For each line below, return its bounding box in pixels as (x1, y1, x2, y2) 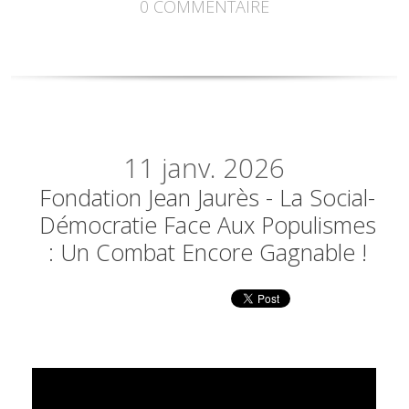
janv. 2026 (162, 150, 286, 187)
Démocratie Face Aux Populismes (38, 209, 376, 241)
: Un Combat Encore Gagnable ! (47, 236, 367, 268)
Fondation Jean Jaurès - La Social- (39, 182, 376, 214)
